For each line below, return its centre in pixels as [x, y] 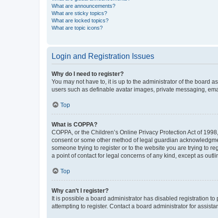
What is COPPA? [74, 124]
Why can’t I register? [80, 191]
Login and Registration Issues [103, 56]
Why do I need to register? [88, 74]
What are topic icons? [77, 27]
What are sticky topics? [79, 13]
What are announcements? [83, 6]
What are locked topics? [80, 20]
